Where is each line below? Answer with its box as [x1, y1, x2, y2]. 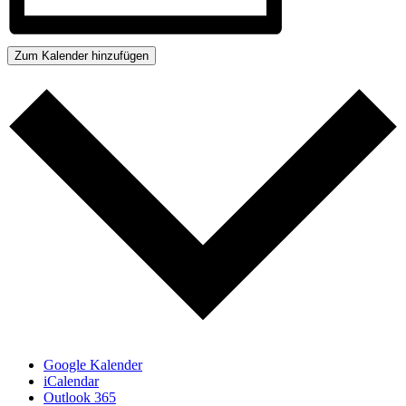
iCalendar [43, 373, 99, 390]
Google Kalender [43, 357, 142, 373]
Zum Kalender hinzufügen [14, 48, 149, 63]
